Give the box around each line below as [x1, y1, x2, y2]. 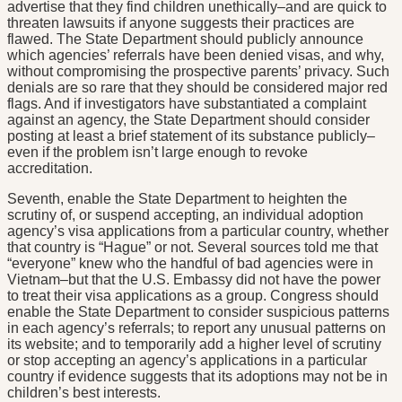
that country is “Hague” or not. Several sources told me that [7, 240, 378, 256]
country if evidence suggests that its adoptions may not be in [7, 369, 388, 385]
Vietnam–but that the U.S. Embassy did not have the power [7, 272, 380, 288]
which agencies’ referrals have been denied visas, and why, [7, 48, 384, 64]
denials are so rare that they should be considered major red [7, 80, 388, 96]
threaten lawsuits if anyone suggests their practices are [7, 15, 354, 31]
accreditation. [7, 161, 92, 177]
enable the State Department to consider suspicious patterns [7, 304, 389, 320]
